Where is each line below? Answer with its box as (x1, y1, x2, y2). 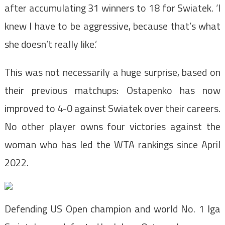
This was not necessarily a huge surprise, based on (4, 64, 221, 80)
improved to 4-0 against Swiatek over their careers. (4, 100, 221, 117)
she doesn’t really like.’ (4, 36, 97, 52)
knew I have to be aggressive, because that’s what (4, 18, 221, 34)
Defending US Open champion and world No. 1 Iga (4, 201, 221, 217)
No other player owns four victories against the (4, 119, 221, 135)
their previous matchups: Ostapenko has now (4, 82, 221, 98)
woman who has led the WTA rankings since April (4, 137, 221, 153)
